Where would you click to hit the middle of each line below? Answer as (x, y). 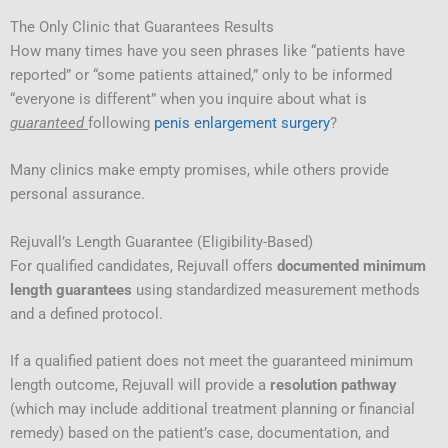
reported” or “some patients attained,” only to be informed (201, 74)
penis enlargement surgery (242, 122)
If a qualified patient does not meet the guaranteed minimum (211, 360)
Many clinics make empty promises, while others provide (199, 170)
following (121, 122)
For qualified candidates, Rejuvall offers (143, 265)
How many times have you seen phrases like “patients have (207, 50)
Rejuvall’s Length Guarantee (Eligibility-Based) (161, 241)
